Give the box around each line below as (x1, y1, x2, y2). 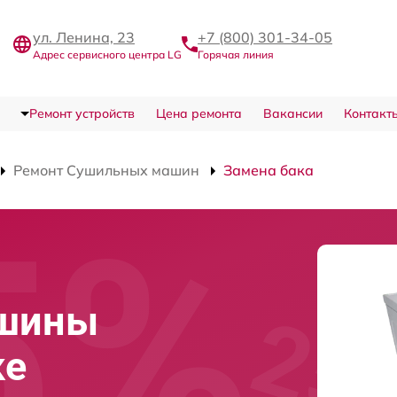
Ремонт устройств (28, 105, 135, 121)
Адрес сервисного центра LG (33, 48, 182, 61)
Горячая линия (198, 48, 274, 61)
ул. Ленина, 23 (33, 28, 135, 46)
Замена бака (223, 161, 314, 179)
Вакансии (262, 105, 323, 121)
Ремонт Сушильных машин (13, 161, 199, 179)
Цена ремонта (155, 105, 242, 121)
